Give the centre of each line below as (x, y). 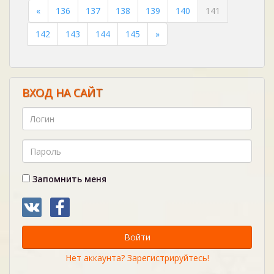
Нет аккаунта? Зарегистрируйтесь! (137, 258)
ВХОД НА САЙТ (62, 92)
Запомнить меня (68, 179)
